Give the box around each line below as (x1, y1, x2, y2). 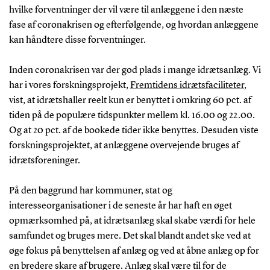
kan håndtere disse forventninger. (8, 35, 146, 45)
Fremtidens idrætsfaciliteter (130, 80, 244, 90)
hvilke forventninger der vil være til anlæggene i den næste (8, 5, 243, 15)
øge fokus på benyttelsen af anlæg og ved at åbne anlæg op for (8, 246, 259, 256)
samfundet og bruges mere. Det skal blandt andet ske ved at (8, 231, 251, 241)
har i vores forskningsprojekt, (8, 80, 130, 90)
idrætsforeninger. (8, 155, 80, 166)
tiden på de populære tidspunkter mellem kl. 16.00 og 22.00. (8, 110, 255, 121)
